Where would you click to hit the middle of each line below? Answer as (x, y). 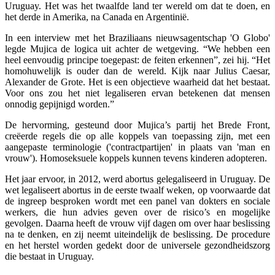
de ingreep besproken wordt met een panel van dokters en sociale (137, 201)
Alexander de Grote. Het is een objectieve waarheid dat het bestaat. (137, 82)
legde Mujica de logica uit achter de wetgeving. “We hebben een (137, 48)
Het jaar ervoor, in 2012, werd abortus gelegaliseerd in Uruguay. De (137, 179)
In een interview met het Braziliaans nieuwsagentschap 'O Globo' (137, 37)
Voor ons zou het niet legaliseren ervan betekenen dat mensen (137, 93)
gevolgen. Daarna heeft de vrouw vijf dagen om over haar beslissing (137, 223)
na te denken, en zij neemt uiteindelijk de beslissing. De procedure (137, 234)
